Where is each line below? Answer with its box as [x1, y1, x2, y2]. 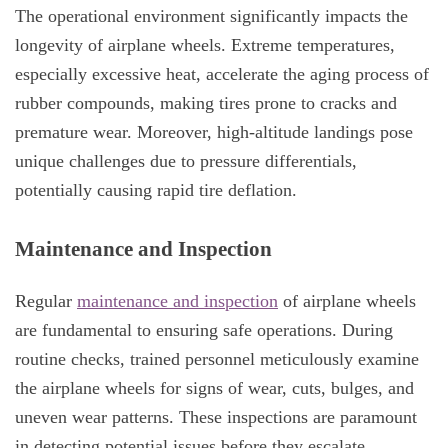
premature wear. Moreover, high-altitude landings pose [15, 121, 413, 142]
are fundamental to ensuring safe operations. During [15, 320, 393, 341]
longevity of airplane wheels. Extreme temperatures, [15, 34, 395, 55]
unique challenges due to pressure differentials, [15, 150, 357, 171]
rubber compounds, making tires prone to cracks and [15, 92, 397, 113]
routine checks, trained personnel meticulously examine [15, 349, 419, 370]
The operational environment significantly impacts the [15, 5, 408, 26]
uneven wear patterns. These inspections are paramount [15, 407, 417, 428]
